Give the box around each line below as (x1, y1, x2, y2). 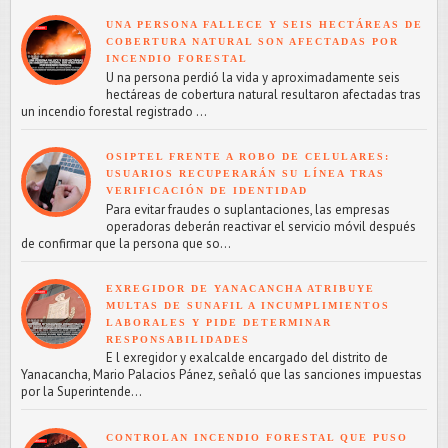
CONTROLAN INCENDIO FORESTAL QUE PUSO (106, 431, 408, 443)
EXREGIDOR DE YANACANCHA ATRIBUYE (106, 282, 375, 294)
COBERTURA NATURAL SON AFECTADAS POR (106, 36, 399, 48)
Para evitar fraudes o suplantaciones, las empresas (106, 200, 390, 218)
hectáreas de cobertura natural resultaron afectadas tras (106, 85, 421, 103)
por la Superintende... (21, 383, 142, 401)
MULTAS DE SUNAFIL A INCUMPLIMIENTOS (106, 299, 390, 311)
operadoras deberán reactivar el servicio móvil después (106, 217, 416, 235)
